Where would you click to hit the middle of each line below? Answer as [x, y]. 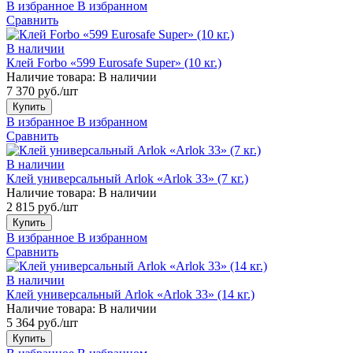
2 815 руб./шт [42, 206]
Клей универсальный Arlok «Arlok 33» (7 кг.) [127, 178]
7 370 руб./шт [42, 91]
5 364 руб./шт [42, 322]
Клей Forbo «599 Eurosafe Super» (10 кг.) [114, 62]
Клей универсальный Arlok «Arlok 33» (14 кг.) [130, 294]
